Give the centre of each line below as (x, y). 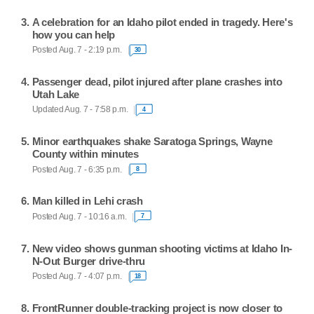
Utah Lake (56, 94)
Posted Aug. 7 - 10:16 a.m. (79, 216)
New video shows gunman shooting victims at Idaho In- (162, 248)
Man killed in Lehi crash (87, 201)
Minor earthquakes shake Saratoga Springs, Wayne (152, 142)
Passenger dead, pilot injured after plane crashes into (157, 81)
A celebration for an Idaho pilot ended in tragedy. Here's (162, 22)
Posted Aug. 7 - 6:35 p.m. (77, 169)
